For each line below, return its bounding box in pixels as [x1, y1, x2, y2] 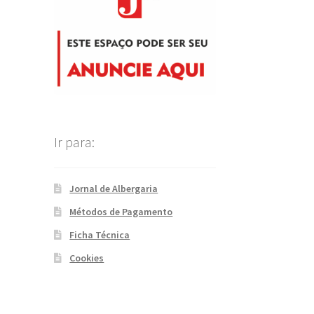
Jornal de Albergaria [69, 182, 158, 195]
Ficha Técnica [69, 228, 130, 241]
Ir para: [53, 133, 95, 151]
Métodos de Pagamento [69, 205, 173, 218]
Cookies [69, 251, 104, 264]
